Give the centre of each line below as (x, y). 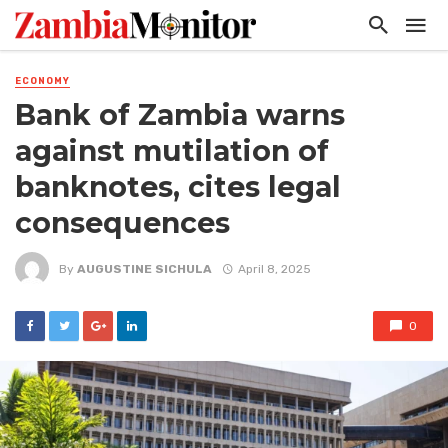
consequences (122, 223)
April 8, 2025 (274, 268)
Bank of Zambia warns (180, 115)
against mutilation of (172, 151)
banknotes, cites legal (178, 187)
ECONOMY (42, 81)
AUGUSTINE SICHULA (144, 268)
